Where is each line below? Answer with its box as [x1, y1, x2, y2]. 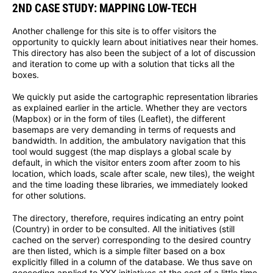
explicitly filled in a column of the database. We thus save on [12, 257, 252, 268]
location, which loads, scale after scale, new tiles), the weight [12, 168, 255, 179]
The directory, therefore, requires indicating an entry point [12, 213, 244, 224]
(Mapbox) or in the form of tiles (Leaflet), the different [12, 113, 225, 124]
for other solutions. [12, 190, 86, 201]
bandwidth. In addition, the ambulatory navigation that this [12, 135, 246, 146]
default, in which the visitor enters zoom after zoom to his [12, 157, 240, 168]
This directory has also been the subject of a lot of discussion [12, 47, 255, 58]
